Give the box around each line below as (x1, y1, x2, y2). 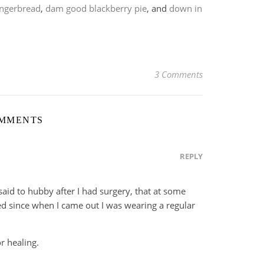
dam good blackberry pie (45, 2, 147, 14)
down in (169, 2, 202, 14)
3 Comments (154, 68, 203, 81)
